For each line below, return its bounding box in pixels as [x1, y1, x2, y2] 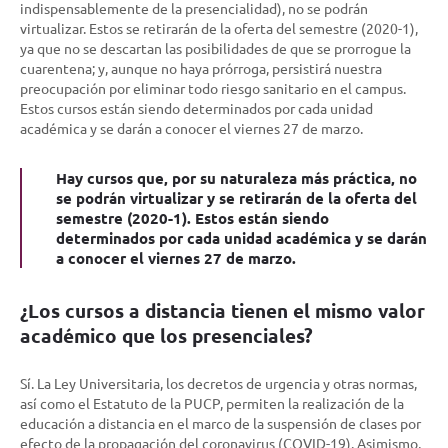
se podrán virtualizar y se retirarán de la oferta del [56, 187, 417, 208]
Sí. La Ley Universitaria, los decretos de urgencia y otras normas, [20, 373, 417, 392]
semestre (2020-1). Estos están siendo [56, 207, 329, 228]
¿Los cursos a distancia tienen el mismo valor [20, 297, 425, 323]
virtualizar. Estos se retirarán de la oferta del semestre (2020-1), [20, 18, 418, 37]
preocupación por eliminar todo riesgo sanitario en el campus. [20, 78, 406, 97]
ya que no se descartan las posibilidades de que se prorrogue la [20, 38, 411, 57]
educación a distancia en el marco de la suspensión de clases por [20, 413, 421, 432]
